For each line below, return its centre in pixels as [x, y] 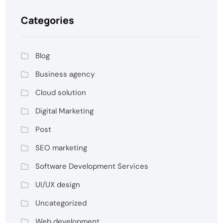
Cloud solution [61, 92]
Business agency [65, 74]
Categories [48, 20]
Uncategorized [61, 203]
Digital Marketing [65, 111]
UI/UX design [58, 184]
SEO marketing [61, 148]
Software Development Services [92, 166]
